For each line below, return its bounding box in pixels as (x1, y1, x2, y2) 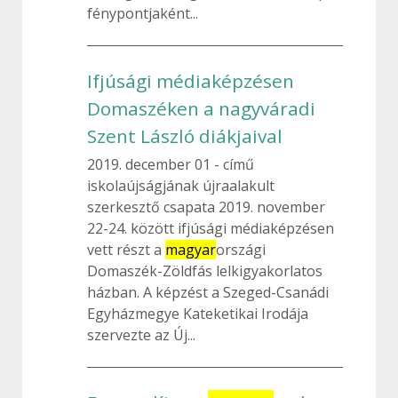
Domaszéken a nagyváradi (87, 96, 315, 121)
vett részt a (87, 240, 165, 259)
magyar (165, 240, 216, 259)
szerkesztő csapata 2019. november (87, 197, 325, 217)
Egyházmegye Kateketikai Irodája (87, 304, 308, 323)
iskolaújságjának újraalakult (87, 176, 275, 195)
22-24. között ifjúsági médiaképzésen (87, 219, 334, 238)
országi (216, 240, 266, 259)
